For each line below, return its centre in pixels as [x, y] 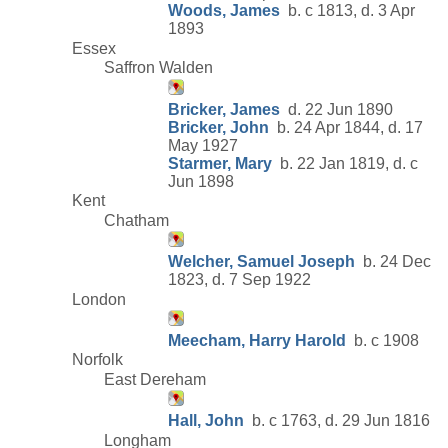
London [99, 299]
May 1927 [203, 145]
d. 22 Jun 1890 [336, 109]
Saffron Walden [158, 68]
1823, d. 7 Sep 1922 [239, 279]
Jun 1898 [201, 181]
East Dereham [155, 379]
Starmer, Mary [220, 163]
